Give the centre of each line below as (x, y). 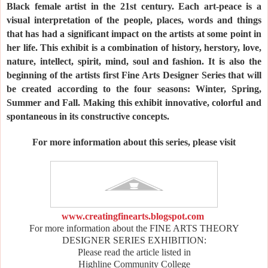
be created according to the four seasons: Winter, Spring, (134, 89)
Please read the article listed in (134, 252)
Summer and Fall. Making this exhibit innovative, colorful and (134, 102)
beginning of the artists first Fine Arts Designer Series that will (134, 75)
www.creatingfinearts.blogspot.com (133, 216)
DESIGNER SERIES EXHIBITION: (134, 240)
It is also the (235, 61)
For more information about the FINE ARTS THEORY (134, 228)
